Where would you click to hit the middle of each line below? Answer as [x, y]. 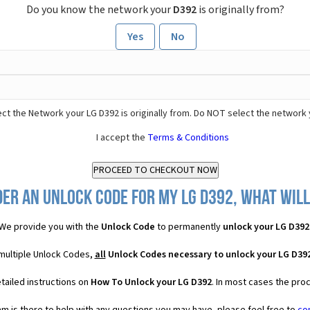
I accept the [122, 138]
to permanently [189, 227]
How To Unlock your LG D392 [151, 283]
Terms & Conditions [188, 138]
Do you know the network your [99, 10]
